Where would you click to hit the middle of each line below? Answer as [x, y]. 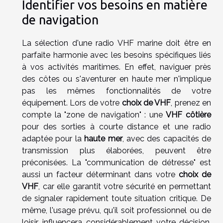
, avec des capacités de [167, 139]
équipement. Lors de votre [72, 103]
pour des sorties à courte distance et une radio [116, 127]
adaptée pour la [53, 139]
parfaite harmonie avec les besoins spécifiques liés [116, 55]
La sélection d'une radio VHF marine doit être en [116, 43]
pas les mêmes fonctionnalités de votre [116, 91]
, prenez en [191, 103]
